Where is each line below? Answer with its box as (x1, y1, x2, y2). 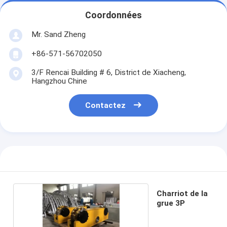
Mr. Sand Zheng (31, 29, 86, 39)
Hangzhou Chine (31, 76, 87, 86)
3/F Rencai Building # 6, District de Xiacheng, (31, 67, 186, 77)
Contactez (85, 101, 126, 110)
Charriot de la (156, 188, 208, 198)
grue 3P (156, 198, 185, 208)
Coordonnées (85, 10, 142, 21)
